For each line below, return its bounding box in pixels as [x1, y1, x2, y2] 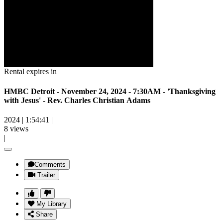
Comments [34, 160, 66, 168]
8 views [4, 124, 28, 133]
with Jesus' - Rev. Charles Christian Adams [4, 96, 150, 105]
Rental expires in [4, 67, 57, 76]
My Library [36, 200, 67, 208]
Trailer [37, 171, 55, 179]
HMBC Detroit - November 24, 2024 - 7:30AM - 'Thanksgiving [4, 87, 216, 96]
